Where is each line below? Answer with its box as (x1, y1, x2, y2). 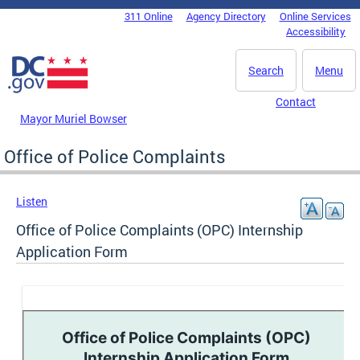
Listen (16, 193, 47, 209)
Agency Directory (186, 9, 266, 23)
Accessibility (286, 24, 346, 39)
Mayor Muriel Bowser (20, 110, 127, 126)
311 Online (124, 9, 173, 23)
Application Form (16, 241, 128, 261)
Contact (276, 94, 316, 109)
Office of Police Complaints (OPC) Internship (16, 219, 303, 239)
